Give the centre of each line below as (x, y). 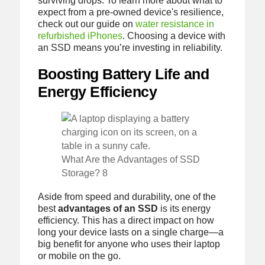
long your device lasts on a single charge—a (130, 232)
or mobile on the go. (79, 256)
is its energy (184, 209)
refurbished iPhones (80, 35)
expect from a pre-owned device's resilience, (130, 12)
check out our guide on (86, 24)
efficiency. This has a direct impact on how (126, 221)
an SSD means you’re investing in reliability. (130, 47)
